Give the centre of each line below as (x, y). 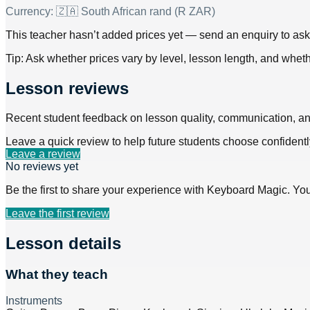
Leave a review (43, 154)
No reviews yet (42, 166)
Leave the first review (57, 213)
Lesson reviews (67, 88)
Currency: (31, 12)
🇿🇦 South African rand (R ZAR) (136, 12)
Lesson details (63, 243)
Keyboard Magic (247, 190)
